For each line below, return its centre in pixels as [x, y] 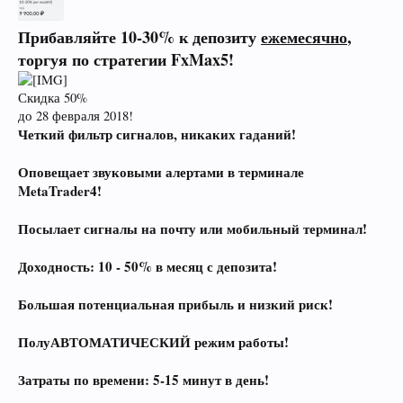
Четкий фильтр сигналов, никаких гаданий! [157, 134]
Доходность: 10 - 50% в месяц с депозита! [148, 266]
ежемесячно [304, 36]
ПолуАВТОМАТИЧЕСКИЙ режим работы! [153, 341]
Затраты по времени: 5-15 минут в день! [143, 379]
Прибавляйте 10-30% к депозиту [139, 36]
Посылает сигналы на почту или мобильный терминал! [193, 228]
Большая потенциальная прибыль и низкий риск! [175, 304]
